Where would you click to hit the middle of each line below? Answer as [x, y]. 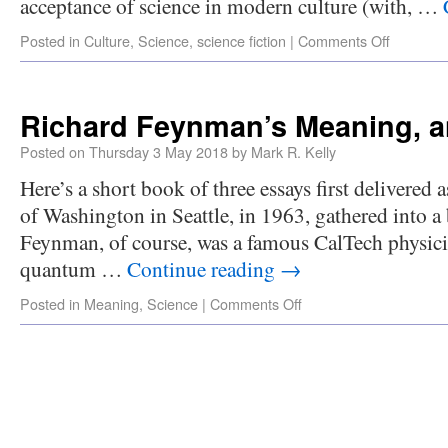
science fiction [241, 40]
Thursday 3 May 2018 [158, 151]
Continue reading [203, 268]
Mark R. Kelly [293, 151]
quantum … [73, 268]
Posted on [52, 151]
